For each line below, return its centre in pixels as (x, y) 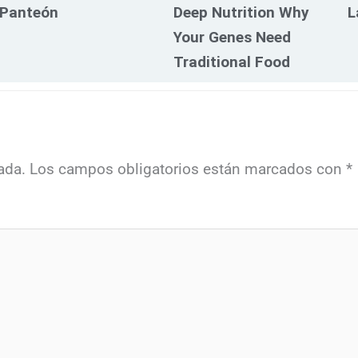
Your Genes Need (232, 37)
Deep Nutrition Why (241, 12)
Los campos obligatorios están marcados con (188, 169)
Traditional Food (231, 62)
